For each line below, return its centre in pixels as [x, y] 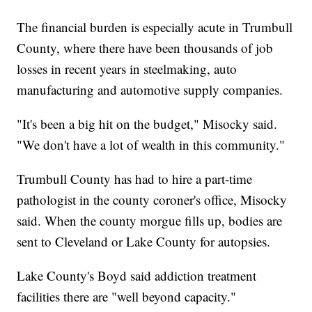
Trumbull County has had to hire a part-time [135, 179]
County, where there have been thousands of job [145, 48]
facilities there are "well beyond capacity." [127, 297]
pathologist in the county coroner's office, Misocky [152, 200]
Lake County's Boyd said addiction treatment [137, 276]
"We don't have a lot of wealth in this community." [151, 145]
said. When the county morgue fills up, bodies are [150, 221]
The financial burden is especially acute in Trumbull [155, 27]
